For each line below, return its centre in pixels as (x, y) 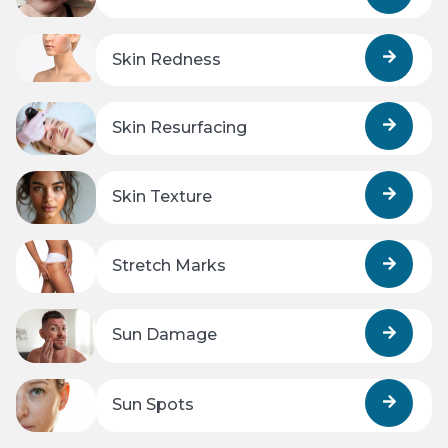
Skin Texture (162, 196)
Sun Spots (153, 404)
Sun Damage (164, 335)
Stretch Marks (169, 266)
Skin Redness (166, 59)
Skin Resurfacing (179, 127)
